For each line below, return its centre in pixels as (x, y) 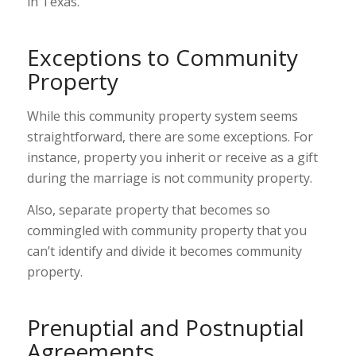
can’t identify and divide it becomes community (164, 251)
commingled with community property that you (166, 230)
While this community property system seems (162, 116)
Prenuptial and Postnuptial (165, 327)
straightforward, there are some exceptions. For (170, 137)
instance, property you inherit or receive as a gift (172, 158)
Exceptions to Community (162, 58)
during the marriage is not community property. (169, 178)
